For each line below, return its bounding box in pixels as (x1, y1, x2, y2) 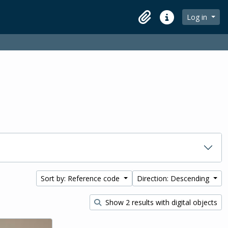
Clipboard (133, 17, 170, 28)
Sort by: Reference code (41, 174, 122, 183)
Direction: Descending (137, 174, 212, 183)
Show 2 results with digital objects (103, 197, 217, 207)
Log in (187, 12, 210, 22)
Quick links (155, 17, 197, 28)
